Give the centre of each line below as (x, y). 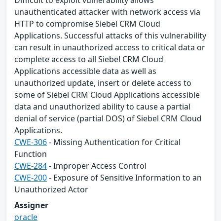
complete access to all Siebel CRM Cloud (89, 59)
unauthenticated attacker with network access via (107, 12)
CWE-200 (31, 178)
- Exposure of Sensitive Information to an (124, 178)
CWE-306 (31, 142)
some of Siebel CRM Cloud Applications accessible (107, 95)
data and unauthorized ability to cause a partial (102, 107)
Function (31, 154)
